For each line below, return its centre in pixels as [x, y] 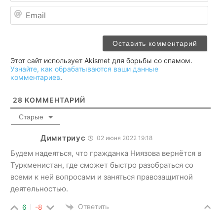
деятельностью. [39, 189]
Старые [31, 117]
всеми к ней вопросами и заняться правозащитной [102, 177]
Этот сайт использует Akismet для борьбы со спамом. [101, 61]
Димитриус [63, 138]
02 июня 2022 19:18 [124, 138]
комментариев [35, 77]
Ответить [93, 207]
